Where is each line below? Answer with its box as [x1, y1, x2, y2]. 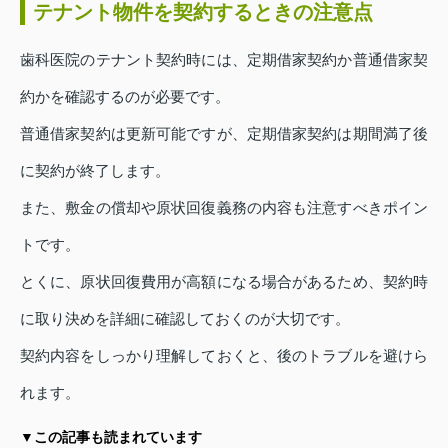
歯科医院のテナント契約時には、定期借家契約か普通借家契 [20, 51, 428, 69]
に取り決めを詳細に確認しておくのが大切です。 [20, 310, 350, 328]
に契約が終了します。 [20, 162, 170, 180]
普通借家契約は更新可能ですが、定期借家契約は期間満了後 [20, 125, 428, 143]
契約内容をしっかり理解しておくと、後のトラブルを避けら [20, 347, 428, 365]
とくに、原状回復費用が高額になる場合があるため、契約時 [20, 273, 428, 291]
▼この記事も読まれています [20, 429, 202, 446]
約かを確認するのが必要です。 [20, 88, 230, 106]
